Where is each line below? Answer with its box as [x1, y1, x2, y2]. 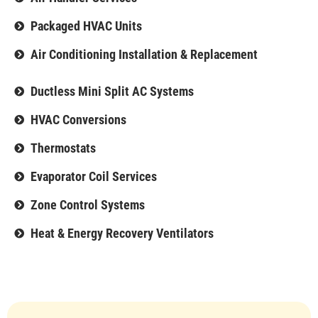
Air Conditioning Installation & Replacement [30, 46, 258, 62]
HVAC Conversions [30, 111, 126, 127]
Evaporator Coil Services [30, 168, 157, 184]
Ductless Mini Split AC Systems [30, 83, 194, 99]
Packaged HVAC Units [30, 18, 142, 33]
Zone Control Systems [30, 197, 145, 212]
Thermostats [30, 140, 96, 155]
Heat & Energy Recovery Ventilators [30, 225, 214, 241]
